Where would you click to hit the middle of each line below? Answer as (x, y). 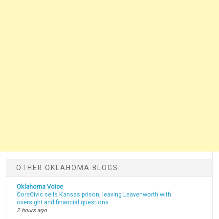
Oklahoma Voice (40, 187)
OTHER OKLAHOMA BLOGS (67, 167)
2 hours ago (32, 210)
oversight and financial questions (63, 203)
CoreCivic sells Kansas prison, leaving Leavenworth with (94, 195)
